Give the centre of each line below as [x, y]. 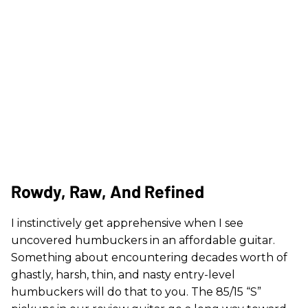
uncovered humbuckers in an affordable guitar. [143, 241]
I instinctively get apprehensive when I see [127, 223]
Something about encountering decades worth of [149, 258]
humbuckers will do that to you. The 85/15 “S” [136, 292]
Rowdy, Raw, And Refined [108, 191]
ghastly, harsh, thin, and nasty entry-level [123, 275]
